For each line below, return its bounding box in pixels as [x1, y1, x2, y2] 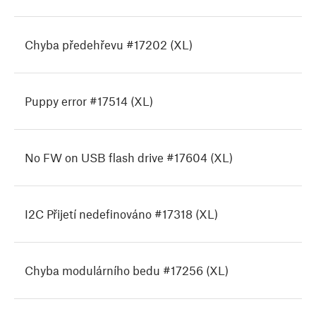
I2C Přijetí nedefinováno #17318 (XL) [25, 207, 218, 221]
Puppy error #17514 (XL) [25, 94, 153, 109]
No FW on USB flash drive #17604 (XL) [25, 150, 233, 165]
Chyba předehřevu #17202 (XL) [25, 37, 193, 52]
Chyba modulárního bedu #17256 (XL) [25, 263, 229, 278]
